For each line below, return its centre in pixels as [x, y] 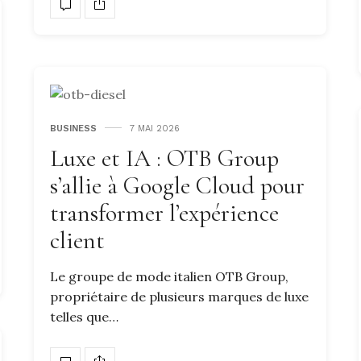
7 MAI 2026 [155, 128]
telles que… [84, 316]
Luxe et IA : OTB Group [164, 158]
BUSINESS [73, 128]
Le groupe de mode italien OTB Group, [169, 276]
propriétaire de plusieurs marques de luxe [179, 296]
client [77, 240]
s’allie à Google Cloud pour [177, 185]
